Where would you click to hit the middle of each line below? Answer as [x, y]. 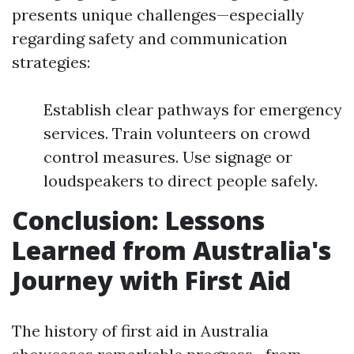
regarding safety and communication [150, 38]
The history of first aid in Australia [140, 331]
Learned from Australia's [171, 250]
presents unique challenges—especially [158, 15]
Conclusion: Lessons [138, 220]
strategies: [51, 62]
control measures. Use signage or [168, 157]
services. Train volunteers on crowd [177, 133]
